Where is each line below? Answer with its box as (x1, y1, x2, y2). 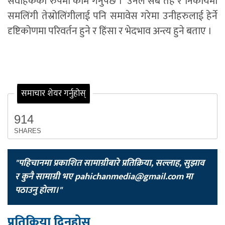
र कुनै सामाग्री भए (15, 169, 75, 184)
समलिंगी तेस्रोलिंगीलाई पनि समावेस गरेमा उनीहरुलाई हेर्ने (8, 8, 217, 25)
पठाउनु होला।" (15, 182, 62, 198)
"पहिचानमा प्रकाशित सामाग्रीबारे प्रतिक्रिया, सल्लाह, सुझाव (15, 155, 204, 171)
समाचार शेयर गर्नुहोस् (21, 86, 86, 101)
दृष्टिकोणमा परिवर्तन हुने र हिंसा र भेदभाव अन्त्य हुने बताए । (8, 23, 212, 40)
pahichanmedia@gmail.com (75, 169, 183, 184)
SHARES (14, 127, 41, 135)
